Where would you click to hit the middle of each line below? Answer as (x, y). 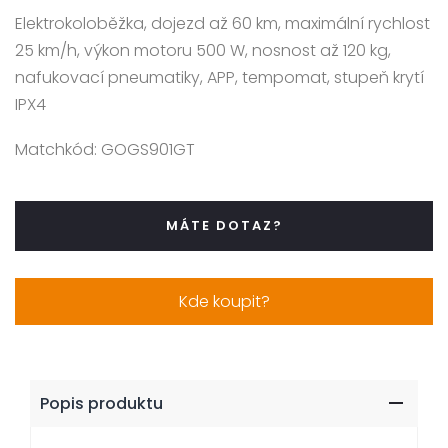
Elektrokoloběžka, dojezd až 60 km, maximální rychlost (222, 23)
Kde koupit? (224, 301)
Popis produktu (101, 403)
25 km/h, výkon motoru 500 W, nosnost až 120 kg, (203, 50)
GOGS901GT (146, 149)
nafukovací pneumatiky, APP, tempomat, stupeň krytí (219, 77)
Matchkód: (56, 149)
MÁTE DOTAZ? (224, 226)
